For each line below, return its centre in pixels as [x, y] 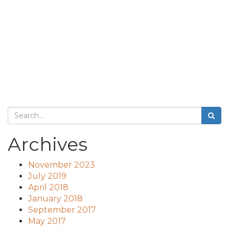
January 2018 [55, 199]
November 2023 [62, 165]
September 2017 [62, 210]
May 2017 [47, 221]
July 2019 [47, 176]
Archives [48, 144]
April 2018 [48, 187]
